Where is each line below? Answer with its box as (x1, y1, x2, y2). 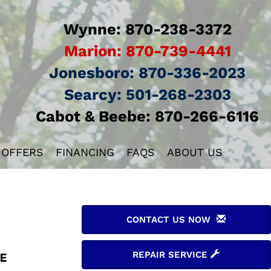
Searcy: (64, 85, 122, 103)
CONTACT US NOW (126, 214, 217, 225)
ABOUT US (166, 146, 223, 158)
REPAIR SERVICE (132, 249, 211, 260)
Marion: (64, 42, 122, 60)
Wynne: (63, 20, 121, 38)
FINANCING (55, 146, 114, 158)
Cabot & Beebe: (36, 107, 151, 125)
